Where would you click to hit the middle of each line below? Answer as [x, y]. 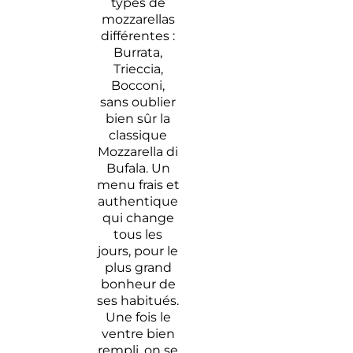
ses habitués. [138, 301]
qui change [138, 218]
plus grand [138, 268]
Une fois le [138, 318]
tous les [138, 235]
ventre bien [138, 334]
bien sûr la [138, 119]
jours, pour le [138, 251]
